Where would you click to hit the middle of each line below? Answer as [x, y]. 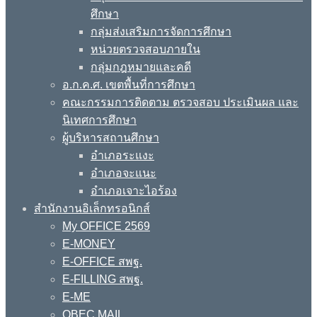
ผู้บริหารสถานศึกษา [111, 137]
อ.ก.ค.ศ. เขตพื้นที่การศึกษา [129, 84]
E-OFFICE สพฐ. [102, 261]
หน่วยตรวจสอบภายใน [145, 49]
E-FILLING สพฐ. [103, 279]
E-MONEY [89, 243]
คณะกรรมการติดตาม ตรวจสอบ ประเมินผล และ [180, 102]
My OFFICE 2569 [106, 226]
